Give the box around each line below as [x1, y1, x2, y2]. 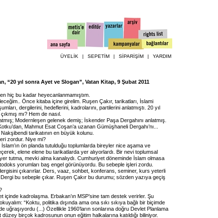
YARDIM [153, 54, 171, 59]
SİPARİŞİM [119, 54, 144, 59]
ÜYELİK [60, 54, 78, 59]
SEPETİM [88, 54, 109, 59]
